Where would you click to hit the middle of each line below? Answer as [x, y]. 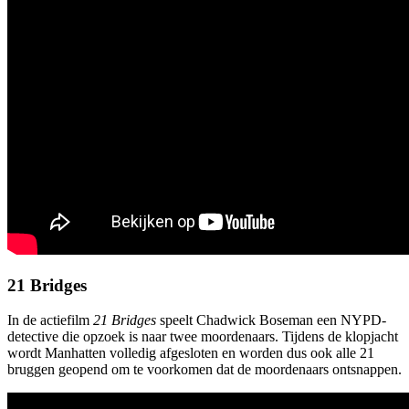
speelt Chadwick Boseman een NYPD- [271, 320]
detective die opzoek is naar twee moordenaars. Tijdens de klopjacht [203, 337]
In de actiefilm [50, 320]
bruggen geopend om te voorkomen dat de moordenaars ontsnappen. [204, 370]
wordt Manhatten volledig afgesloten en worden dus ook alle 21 [191, 353]
